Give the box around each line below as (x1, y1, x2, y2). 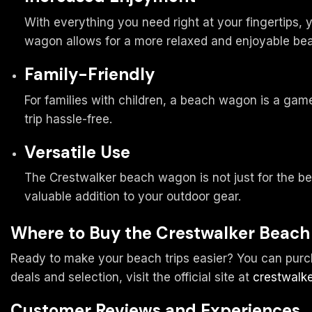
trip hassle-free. (24, 111, 112, 126)
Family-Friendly (24, 63, 155, 85)
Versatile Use (24, 141, 130, 163)
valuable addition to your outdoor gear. (24, 189, 241, 204)
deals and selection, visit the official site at (10, 270, 253, 285)
